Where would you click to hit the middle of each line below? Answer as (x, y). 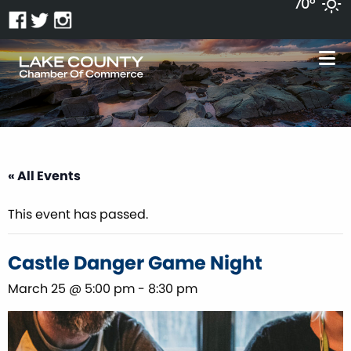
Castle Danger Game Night (135, 262)
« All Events (44, 175)
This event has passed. (78, 214)
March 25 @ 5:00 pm (71, 288)
